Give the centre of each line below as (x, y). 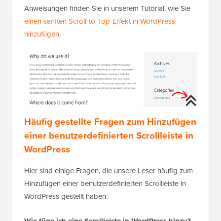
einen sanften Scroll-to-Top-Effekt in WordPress (100, 25)
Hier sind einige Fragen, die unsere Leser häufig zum (109, 175)
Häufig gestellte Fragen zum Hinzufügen (110, 126)
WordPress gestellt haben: (66, 201)
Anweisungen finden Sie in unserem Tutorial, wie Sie (107, 13)
